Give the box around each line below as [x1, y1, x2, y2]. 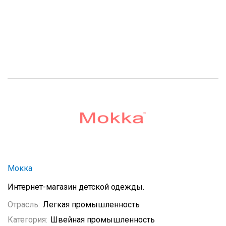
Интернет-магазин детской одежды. [8, 182, 144, 192]
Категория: [8, 215, 47, 224]
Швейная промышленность [50, 215, 155, 224]
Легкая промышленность [43, 200, 140, 209]
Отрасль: [8, 200, 40, 209]
